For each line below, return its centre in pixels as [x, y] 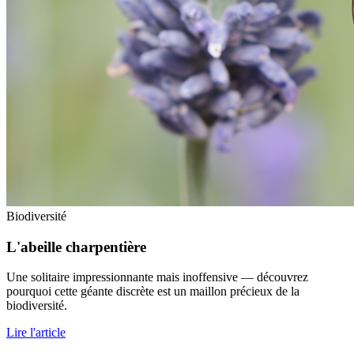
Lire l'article [36, 333]
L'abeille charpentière [76, 247]
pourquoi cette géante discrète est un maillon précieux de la [153, 292]
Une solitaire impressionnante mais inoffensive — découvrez [157, 277]
